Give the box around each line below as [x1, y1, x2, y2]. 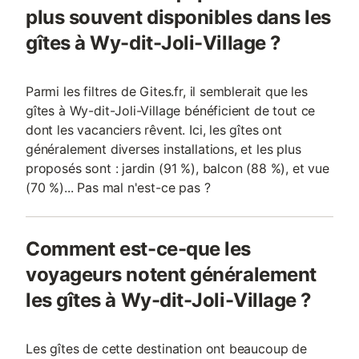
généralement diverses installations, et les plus [26, 141, 301, 157]
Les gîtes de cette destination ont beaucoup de [26, 341, 307, 357]
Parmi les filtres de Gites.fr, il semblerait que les [26, 83, 308, 99]
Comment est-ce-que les [26, 237, 251, 260]
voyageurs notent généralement [26, 263, 317, 286]
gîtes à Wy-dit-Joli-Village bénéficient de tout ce [26, 103, 316, 119]
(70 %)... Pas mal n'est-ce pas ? [26, 179, 211, 196]
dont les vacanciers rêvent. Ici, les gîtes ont [26, 122, 282, 138]
